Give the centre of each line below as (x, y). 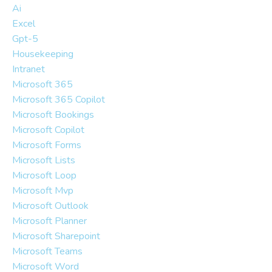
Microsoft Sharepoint (56, 236)
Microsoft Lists (44, 160)
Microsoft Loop (44, 175)
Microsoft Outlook (50, 206)
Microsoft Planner (49, 221)
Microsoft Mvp (43, 190)
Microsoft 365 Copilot (59, 99)
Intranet (29, 69)
